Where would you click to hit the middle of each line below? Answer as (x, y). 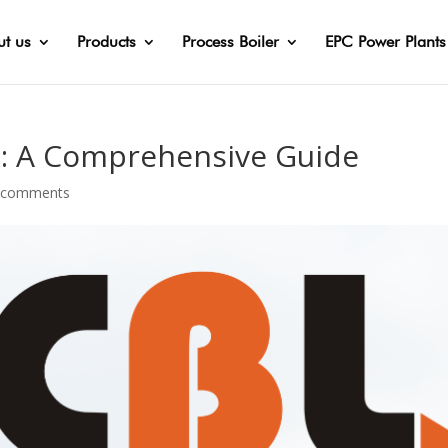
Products (106, 41)
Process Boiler (230, 41)
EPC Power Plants (385, 41)
